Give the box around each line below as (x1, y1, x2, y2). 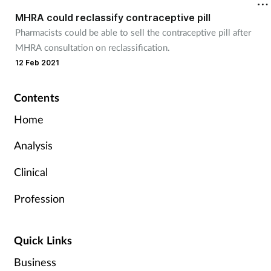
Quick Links (13, 233, 73, 247)
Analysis (13, 139, 53, 152)
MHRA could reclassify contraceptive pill (15, 11, 211, 24)
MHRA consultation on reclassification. (15, 41, 172, 53)
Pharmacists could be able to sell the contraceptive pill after (15, 26, 251, 38)
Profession (13, 191, 65, 205)
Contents (13, 90, 59, 104)
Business (13, 255, 56, 269)
